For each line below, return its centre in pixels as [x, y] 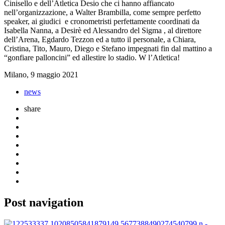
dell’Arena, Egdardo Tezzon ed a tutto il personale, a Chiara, [100, 39]
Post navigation [44, 202]
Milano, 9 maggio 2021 [41, 74]
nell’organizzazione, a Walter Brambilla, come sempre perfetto [102, 12]
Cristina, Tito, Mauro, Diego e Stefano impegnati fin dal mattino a [108, 48]
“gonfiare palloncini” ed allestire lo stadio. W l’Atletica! [92, 57]
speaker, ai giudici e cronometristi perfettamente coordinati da [102, 21]
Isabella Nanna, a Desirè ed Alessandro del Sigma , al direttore [103, 30]
